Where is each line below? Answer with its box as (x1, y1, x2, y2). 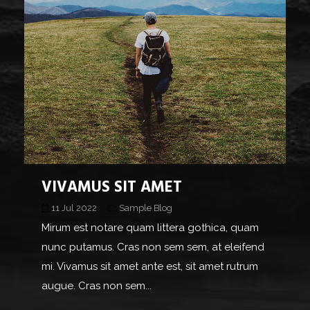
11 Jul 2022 (49, 203, 100, 214)
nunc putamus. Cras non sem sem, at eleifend (42, 240, 264, 253)
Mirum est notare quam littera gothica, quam (42, 221, 259, 234)
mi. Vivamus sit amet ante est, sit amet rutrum (42, 259, 258, 273)
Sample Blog (116, 203, 172, 214)
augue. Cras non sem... (42, 279, 152, 292)
